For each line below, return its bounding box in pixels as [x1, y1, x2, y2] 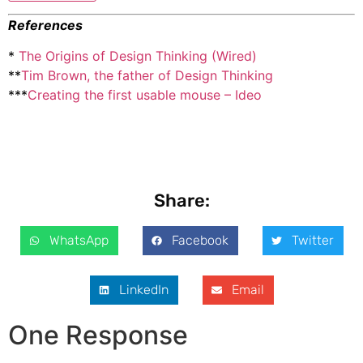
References [8, 16, 83, 33]
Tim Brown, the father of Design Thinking [21, 67, 273, 84]
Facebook [171, 232, 228, 248]
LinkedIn [118, 281, 169, 297]
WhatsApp [49, 232, 109, 248]
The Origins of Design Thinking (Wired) [19, 48, 257, 65]
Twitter [291, 232, 334, 248]
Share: [153, 189, 210, 211]
